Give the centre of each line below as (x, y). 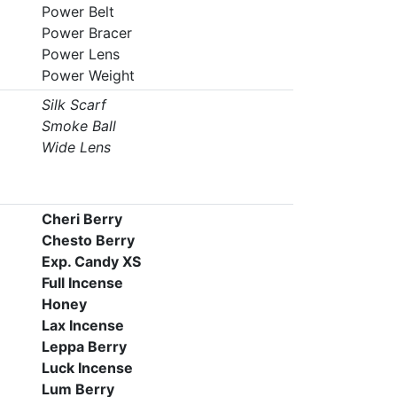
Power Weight (88, 75)
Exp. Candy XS (91, 261)
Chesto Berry (88, 240)
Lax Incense (82, 325)
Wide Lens (76, 147)
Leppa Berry (84, 346)
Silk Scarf (74, 105)
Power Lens (80, 54)
